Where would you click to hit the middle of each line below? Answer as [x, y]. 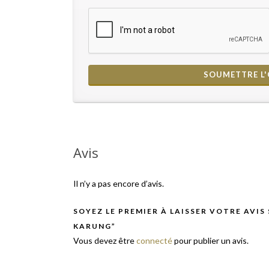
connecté [154, 241]
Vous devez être [105, 241]
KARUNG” [95, 226]
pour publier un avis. [210, 241]
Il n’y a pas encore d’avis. [119, 184]
